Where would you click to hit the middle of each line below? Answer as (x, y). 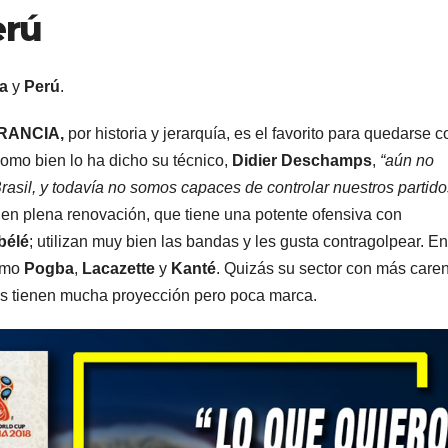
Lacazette (118, 269)
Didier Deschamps (302, 161)
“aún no (407, 161)
